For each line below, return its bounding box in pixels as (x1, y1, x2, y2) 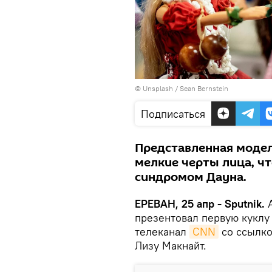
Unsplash (143, 83, 173, 93)
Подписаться (141, 106, 205, 121)
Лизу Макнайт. (135, 238, 206, 253)
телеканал (135, 224, 189, 239)
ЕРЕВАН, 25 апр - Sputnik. (135, 196, 265, 211)
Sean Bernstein (180, 83, 228, 93)
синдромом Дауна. (135, 168, 246, 186)
